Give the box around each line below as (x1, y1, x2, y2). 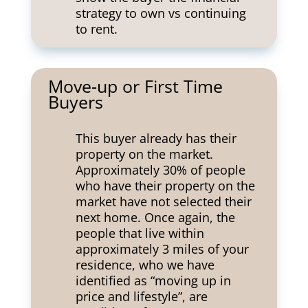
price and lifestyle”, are (75, 288, 208, 305)
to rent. (75, 21, 118, 37)
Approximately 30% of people (75, 162, 245, 178)
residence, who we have (75, 256, 214, 273)
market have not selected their (75, 193, 252, 210)
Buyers (47, 90, 103, 113)
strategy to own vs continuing (75, 5, 246, 21)
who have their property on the (75, 177, 255, 194)
